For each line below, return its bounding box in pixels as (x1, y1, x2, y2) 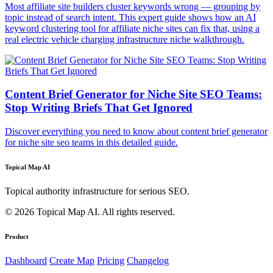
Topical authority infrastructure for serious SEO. (5, 186, 190, 197)
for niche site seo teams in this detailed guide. (5, 137, 178, 148)
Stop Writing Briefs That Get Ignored (5, 101, 193, 115)
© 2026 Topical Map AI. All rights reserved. (5, 207, 175, 218)
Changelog (127, 255, 169, 266)
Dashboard (5, 255, 47, 266)
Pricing (97, 255, 124, 266)
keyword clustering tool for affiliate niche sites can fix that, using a (5, 23, 260, 34)
